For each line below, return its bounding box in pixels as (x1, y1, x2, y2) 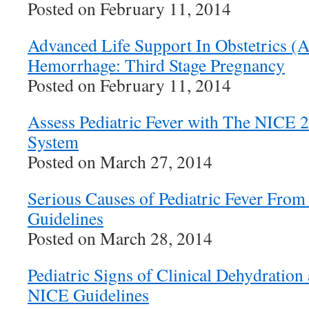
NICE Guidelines (28, 283, 149, 306)
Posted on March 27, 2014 (28, 150, 212, 173)
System (28, 130, 79, 153)
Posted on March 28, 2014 (28, 226, 212, 250)
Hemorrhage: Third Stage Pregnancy (28, 53, 285, 77)
